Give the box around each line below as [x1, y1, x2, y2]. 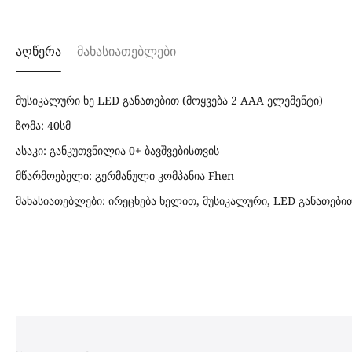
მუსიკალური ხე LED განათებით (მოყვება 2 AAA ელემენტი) [16, 93, 323, 108]
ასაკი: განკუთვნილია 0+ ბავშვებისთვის [16, 143, 219, 158]
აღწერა [16, 45, 61, 58]
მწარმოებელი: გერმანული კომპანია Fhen [16, 168, 234, 183]
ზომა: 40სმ [16, 118, 71, 133]
